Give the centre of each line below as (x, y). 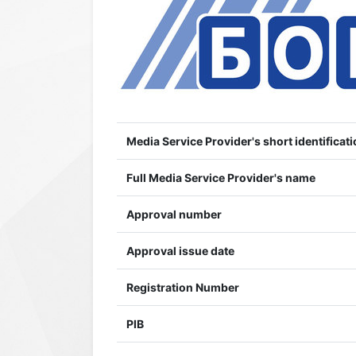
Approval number (174, 214)
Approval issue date (180, 251)
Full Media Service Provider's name (221, 178)
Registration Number (183, 287)
